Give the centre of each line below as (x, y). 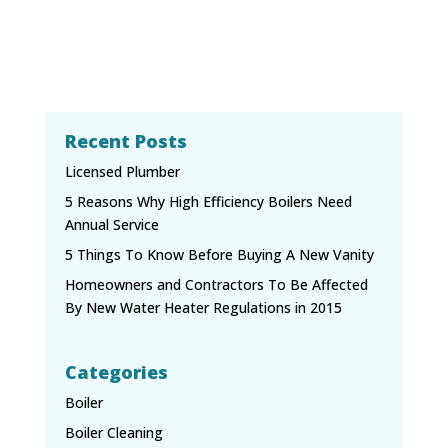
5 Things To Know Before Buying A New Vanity (219, 254)
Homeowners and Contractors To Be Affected (216, 284)
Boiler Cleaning (113, 432)
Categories (116, 371)
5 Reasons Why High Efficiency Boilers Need (208, 201)
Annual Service (111, 224)
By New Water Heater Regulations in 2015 (203, 307)
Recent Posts (125, 141)
